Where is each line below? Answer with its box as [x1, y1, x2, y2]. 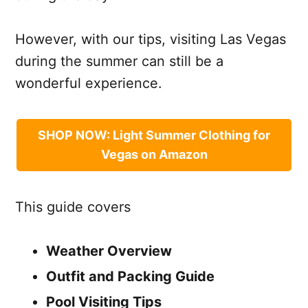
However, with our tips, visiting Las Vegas [15, 30, 286, 47]
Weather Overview [46, 242, 172, 259]
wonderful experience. [15, 74, 162, 91]
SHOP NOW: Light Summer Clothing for [38, 127, 270, 142]
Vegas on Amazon [100, 146, 208, 162]
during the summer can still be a [15, 52, 223, 69]
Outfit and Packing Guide [46, 267, 214, 285]
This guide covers [15, 198, 131, 215]
